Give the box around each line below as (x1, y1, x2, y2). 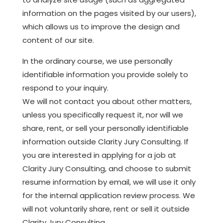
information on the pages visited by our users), (22, 7, 196, 18)
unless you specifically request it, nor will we (22, 109, 183, 120)
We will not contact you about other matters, (22, 96, 192, 107)
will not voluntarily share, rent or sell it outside (22, 203, 190, 214)
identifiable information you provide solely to (22, 69, 188, 80)
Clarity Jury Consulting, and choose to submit (22, 163, 191, 174)
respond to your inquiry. (22, 82, 109, 93)
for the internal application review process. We (22, 190, 195, 201)
